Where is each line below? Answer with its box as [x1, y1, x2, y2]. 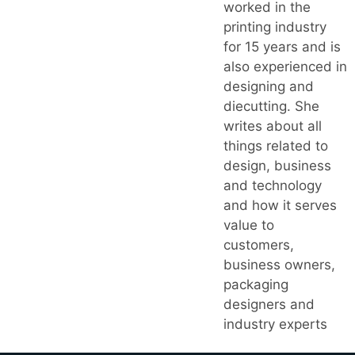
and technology [223, 177, 322, 193]
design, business [223, 157, 331, 174]
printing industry [223, 18, 326, 35]
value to [223, 216, 274, 233]
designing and [223, 78, 314, 94]
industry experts [223, 315, 327, 332]
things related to [223, 137, 328, 154]
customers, [223, 236, 294, 253]
